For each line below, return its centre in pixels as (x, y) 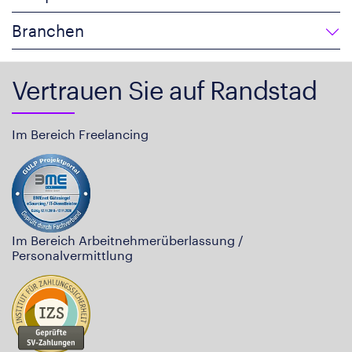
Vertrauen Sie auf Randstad (164, 90)
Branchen (48, 30)
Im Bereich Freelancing (80, 134)
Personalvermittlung (72, 255)
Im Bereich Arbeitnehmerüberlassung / (128, 240)
